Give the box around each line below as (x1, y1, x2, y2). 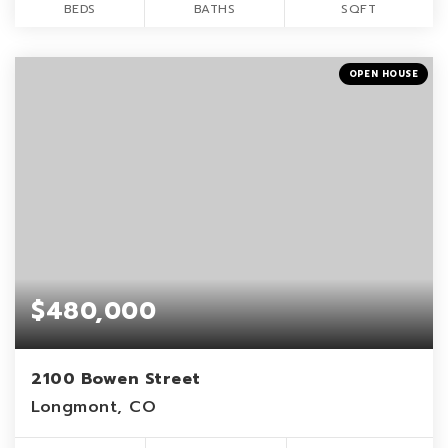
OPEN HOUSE (348, 66, 418, 81)
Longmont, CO (31, 395, 156, 420)
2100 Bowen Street (31, 367, 201, 392)
